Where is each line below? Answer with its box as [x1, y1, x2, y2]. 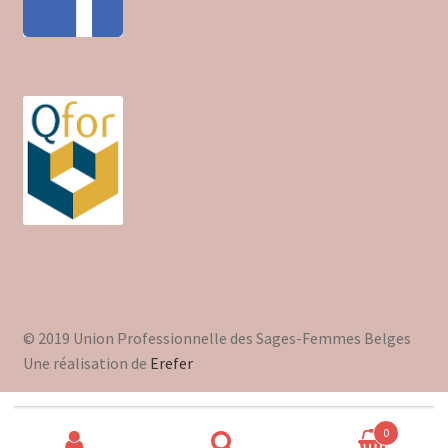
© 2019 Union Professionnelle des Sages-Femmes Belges [22, 327, 411, 348]
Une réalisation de [22, 352, 150, 373]
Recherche [13, 406, 78, 425]
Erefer [149, 352, 193, 373]
